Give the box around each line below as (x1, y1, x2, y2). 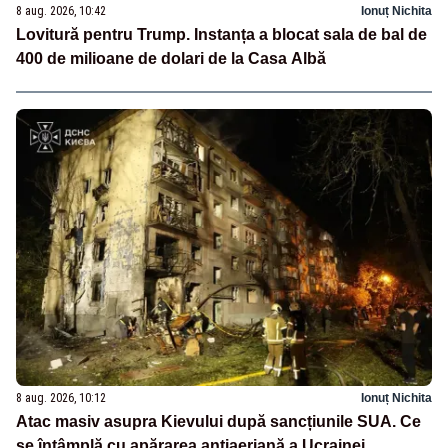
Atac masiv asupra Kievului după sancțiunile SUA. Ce (16, 412, 421, 430)
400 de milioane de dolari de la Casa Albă (16, 49, 326, 67)
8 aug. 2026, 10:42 (16, 3, 106, 18)
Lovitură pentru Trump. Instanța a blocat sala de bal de (16, 25, 427, 43)
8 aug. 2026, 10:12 (16, 390, 106, 405)
